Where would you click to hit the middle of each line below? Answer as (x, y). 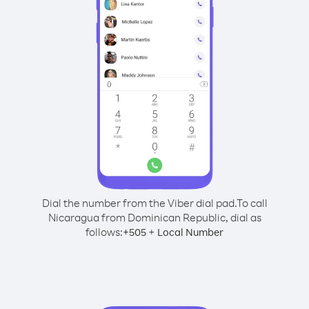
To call (252, 203)
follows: (104, 232)
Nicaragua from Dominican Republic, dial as (154, 217)
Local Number (190, 232)
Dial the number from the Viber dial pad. (139, 203)
